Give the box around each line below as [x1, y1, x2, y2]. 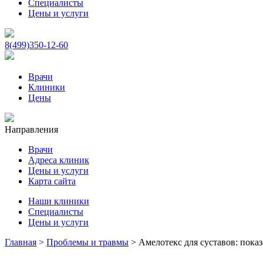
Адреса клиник [28, 155, 89, 165]
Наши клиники [28, 196, 89, 206]
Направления [5, 124, 58, 134]
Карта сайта [28, 176, 76, 186]
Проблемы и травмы [46, 237, 129, 247]
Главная [5, 237, 36, 247]
